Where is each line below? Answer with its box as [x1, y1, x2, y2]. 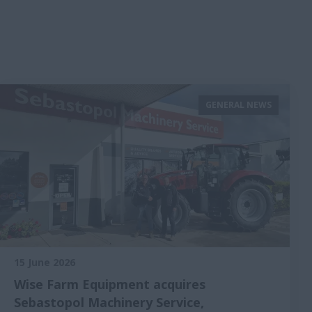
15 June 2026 [14, 256, 75, 269]
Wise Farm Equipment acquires [14, 276, 205, 292]
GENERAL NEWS [205, 99, 272, 111]
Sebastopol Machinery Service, [14, 294, 204, 311]
